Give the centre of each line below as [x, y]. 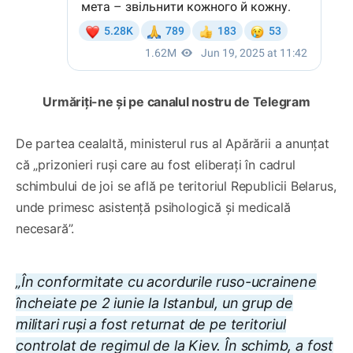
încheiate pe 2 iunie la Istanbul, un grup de [155, 303]
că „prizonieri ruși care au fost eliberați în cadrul [156, 164]
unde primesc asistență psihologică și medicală [153, 207]
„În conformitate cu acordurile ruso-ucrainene [166, 281]
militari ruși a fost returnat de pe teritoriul [151, 324]
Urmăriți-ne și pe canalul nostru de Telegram [176, 101]
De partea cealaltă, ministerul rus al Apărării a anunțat [173, 143]
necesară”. [45, 228]
